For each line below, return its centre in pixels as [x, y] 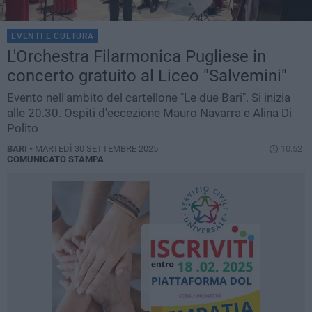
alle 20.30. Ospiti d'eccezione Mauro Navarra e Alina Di [149, 113]
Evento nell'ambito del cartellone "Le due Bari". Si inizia [149, 98]
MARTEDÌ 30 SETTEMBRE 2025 [96, 149]
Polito [23, 128]
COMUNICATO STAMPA [55, 159]
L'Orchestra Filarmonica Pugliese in [136, 57]
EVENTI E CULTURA [53, 37]
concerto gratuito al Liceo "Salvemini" [147, 76]
